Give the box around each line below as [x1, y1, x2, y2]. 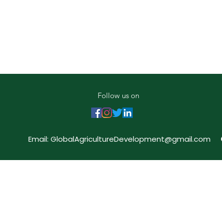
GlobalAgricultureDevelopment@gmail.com [51, 134, 211, 144]
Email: [28, 134, 51, 144]
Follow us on [98, 91, 141, 100]
